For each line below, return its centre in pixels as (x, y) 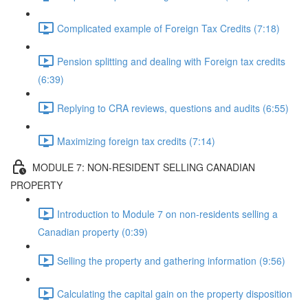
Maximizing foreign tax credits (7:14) (136, 141)
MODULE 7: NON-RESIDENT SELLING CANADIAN (144, 167)
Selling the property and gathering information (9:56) (171, 260)
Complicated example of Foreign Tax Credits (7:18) (168, 28)
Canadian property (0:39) (93, 232)
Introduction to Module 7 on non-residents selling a (167, 213)
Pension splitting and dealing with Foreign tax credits (171, 61)
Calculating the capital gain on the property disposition (175, 293)
